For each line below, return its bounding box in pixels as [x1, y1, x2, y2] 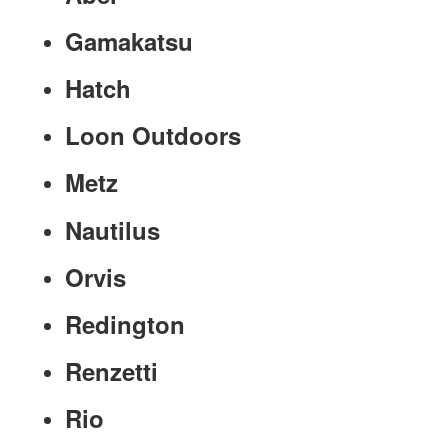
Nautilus [65, 212, 160, 247]
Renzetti [65, 354, 158, 389]
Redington [65, 307, 185, 342]
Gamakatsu [65, 23, 193, 58]
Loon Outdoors [65, 118, 241, 153]
